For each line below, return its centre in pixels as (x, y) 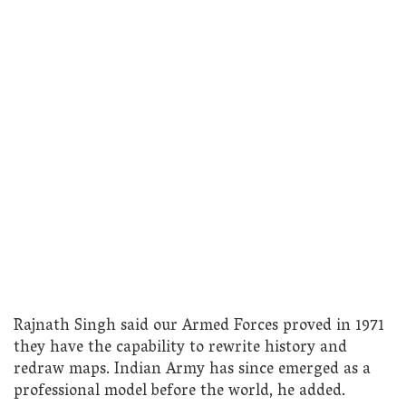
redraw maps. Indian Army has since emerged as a (192, 370)
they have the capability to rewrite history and (180, 348)
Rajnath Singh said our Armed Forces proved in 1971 (199, 326)
